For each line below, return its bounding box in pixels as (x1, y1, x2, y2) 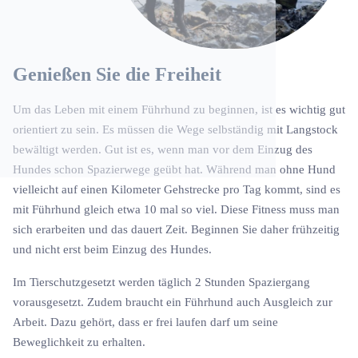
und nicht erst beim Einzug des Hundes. (13, 243, 212, 257)
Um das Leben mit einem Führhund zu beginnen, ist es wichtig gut (13, 103, 345, 117)
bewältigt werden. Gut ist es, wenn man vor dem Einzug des (13, 143, 312, 157)
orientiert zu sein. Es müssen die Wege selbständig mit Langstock (13, 123, 338, 137)
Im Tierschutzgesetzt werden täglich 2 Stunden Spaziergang (13, 276, 310, 289)
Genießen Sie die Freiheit (13, 64, 221, 86)
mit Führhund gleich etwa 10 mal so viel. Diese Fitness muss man (13, 203, 340, 217)
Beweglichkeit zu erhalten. (13, 336, 145, 349)
